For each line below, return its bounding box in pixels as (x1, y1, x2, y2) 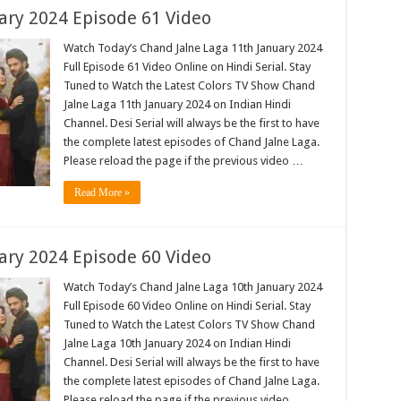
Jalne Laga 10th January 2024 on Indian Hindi (63, 337, 291, 351)
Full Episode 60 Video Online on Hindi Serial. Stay (63, 299, 311, 313)
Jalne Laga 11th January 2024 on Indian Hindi (63, 98, 291, 112)
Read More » (73, 186, 130, 200)
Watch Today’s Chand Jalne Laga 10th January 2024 (63, 280, 322, 294)
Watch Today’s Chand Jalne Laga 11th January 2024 (63, 41, 322, 55)
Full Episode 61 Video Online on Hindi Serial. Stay (63, 60, 311, 74)
